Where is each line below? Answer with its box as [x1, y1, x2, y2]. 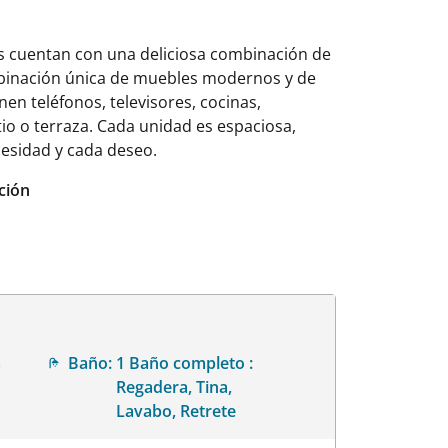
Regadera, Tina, [116, 375, 233, 398]
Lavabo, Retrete [116, 399, 237, 422]
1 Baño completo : [116, 351, 254, 374]
